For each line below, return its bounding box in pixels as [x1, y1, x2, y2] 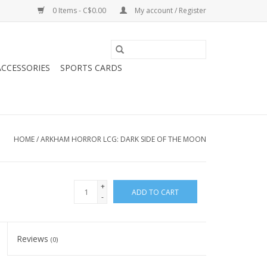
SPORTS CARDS [60, 62, 122, 73]
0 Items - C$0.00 [51, 5, 108, 15]
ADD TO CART [132, 187, 179, 197]
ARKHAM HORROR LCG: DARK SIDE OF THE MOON [41, 134, 206, 144]
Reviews [17, 233, 51, 244]
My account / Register [133, 5, 206, 15]
